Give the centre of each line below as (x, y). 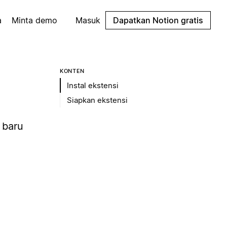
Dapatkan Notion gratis (158, 20)
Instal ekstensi (93, 85)
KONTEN (72, 71)
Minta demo (34, 20)
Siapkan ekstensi (97, 100)
